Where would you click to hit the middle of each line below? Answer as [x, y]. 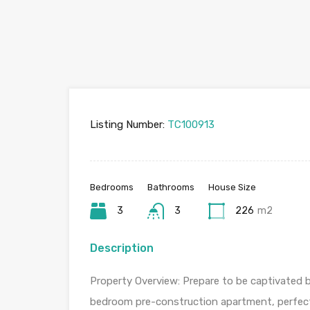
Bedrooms [112, 187]
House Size [232, 187]
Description [122, 248]
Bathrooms [171, 187]
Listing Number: [127, 125]
